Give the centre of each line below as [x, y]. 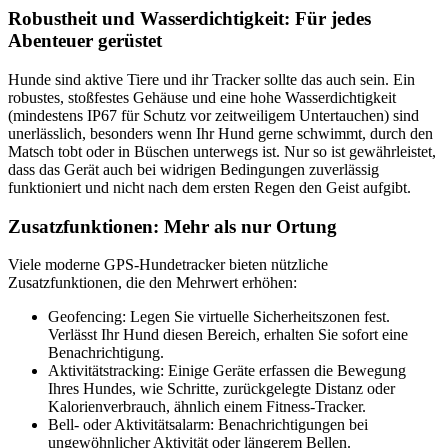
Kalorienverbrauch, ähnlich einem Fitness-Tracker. [207, 407]
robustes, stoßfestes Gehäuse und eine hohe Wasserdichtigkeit [202, 97]
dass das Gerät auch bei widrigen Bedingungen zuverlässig [193, 169]
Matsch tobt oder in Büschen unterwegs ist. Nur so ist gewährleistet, [222, 151]
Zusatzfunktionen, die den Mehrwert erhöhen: [152, 283]
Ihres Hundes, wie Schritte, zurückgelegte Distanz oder [221, 389]
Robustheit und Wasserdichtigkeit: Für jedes [189, 19]
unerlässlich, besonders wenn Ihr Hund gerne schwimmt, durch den [220, 133]
